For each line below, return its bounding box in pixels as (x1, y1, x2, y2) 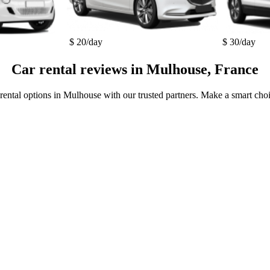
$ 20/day (69, 37, 102, 48)
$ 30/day (222, 37, 256, 48)
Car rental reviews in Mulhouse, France (11, 61, 259, 78)
